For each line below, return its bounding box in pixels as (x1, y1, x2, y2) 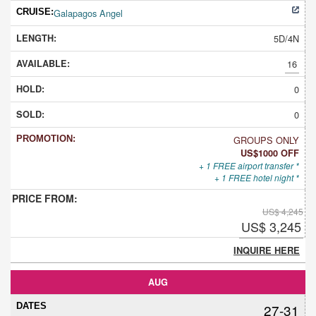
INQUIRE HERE (233, 243, 300, 257)
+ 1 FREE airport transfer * (199, 159, 299, 171)
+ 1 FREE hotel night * (214, 171, 299, 183)
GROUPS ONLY (233, 133, 299, 147)
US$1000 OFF (241, 146, 299, 159)
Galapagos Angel (54, 6, 123, 20)
